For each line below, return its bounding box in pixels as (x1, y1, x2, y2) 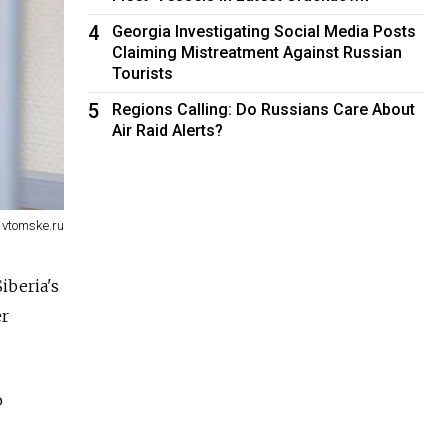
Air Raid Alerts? (112, 120, 224, 140)
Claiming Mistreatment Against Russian (112, 42, 403, 62)
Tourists (112, 63, 174, 83)
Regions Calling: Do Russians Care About (112, 99, 416, 119)
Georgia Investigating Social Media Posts (112, 21, 417, 41)
